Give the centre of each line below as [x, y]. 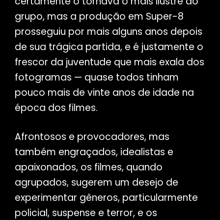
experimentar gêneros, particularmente [106, 198]
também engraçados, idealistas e [94, 152]
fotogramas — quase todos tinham [96, 78]
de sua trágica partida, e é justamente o [109, 47]
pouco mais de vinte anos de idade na [104, 93]
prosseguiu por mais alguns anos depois [108, 32]
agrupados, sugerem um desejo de [96, 183]
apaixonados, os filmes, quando [88, 167]
